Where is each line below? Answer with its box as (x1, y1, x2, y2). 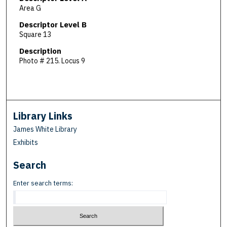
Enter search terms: (13, 179, 73, 188)
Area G (19, 4, 41, 13)
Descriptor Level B (19, 20, 87, 30)
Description (19, 46, 61, 56)
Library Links (13, 109, 73, 123)
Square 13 (19, 30, 51, 40)
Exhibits (13, 138, 39, 147)
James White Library (13, 125, 78, 134)
